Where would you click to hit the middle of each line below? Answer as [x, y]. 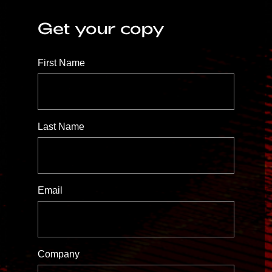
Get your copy [101, 27]
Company [59, 254]
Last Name [61, 126]
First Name [61, 63]
